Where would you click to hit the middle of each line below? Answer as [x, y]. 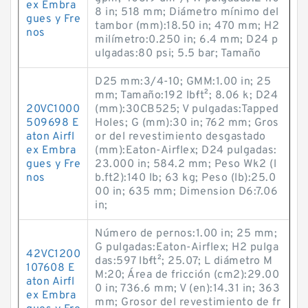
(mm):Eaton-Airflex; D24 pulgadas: [186, 151]
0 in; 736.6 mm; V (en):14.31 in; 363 [187, 289]
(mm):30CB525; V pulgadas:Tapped [187, 109]
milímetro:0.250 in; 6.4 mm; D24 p [187, 40]
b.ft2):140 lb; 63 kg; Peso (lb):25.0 [185, 178]
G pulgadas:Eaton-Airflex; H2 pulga [187, 247]
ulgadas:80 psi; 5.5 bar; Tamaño [178, 54]
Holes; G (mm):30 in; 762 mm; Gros [187, 123]
